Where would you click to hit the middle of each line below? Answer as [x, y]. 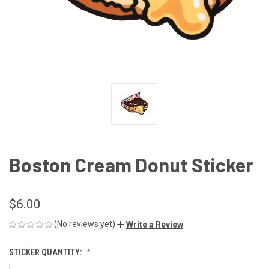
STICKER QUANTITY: [46, 252]
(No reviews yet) [85, 224]
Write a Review [155, 224]
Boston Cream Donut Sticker [131, 164]
